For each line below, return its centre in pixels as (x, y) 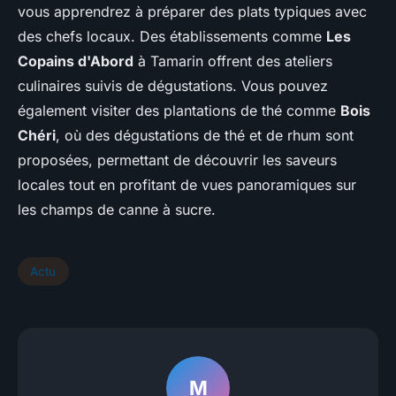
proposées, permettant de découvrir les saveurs (177, 160)
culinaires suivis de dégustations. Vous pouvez (173, 86)
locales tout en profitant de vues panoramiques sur (187, 185)
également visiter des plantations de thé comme (179, 111)
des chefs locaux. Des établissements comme (172, 37)
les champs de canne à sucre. (117, 210)
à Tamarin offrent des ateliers (233, 61)
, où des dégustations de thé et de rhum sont (205, 136)
